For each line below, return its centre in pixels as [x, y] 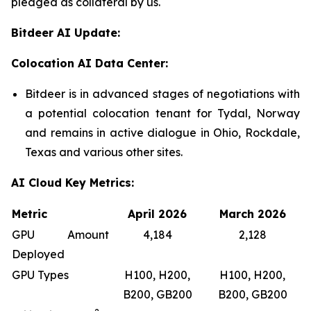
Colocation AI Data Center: [90, 63]
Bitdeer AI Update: [66, 32]
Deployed [38, 254]
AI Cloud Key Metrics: [73, 182]
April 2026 [157, 213]
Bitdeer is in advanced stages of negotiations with [162, 93]
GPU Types [40, 275]
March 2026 [252, 213]
